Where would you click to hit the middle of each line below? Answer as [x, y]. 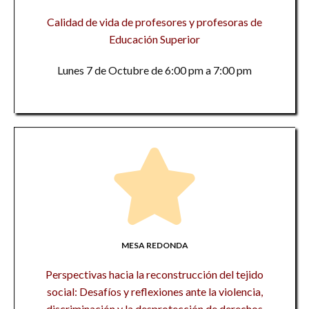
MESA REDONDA [154, 245]
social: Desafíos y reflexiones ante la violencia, [154, 291]
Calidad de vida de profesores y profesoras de [154, 22]
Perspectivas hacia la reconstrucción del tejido [154, 274]
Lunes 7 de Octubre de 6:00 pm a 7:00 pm [154, 70]
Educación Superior [154, 39]
